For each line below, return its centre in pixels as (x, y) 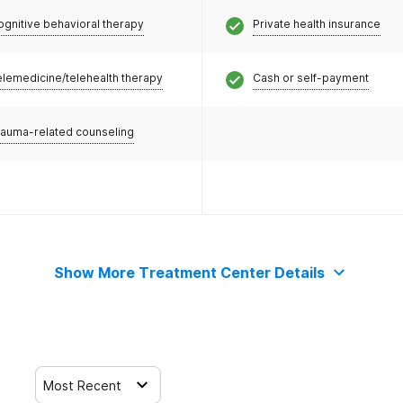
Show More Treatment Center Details (189, 273)
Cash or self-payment (310, 77)
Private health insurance (316, 23)
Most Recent (82, 385)
